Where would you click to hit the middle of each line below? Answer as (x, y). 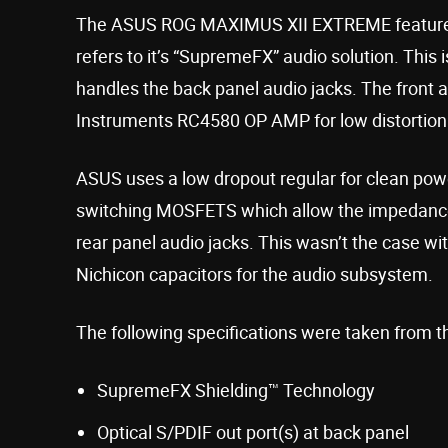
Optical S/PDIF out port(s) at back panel (253, 431)
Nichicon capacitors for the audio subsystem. (254, 273)
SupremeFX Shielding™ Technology (236, 389)
